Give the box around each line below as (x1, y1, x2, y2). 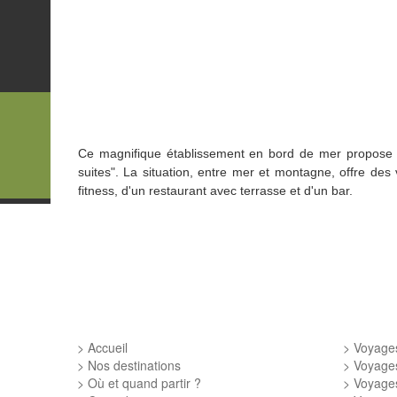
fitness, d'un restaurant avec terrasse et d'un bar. (78, 183, 353, 198)
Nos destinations (88, 356, 181, 375)
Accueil (88, 339, 128, 357)
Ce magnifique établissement (78, 146, 250, 161)
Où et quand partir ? (88, 374, 201, 393)
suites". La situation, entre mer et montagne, (78, 165, 340, 180)
